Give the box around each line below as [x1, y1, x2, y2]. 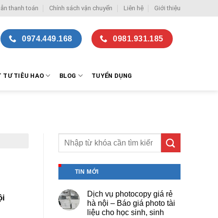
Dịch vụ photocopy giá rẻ [87, 190, 173, 199]
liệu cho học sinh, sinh [87, 208, 164, 217]
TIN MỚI [74, 168, 99, 176]
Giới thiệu [154, 4, 181, 12]
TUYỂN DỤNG [91, 72, 132, 79]
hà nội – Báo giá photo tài [87, 199, 175, 208]
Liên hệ [123, 4, 144, 12]
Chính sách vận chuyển [49, 4, 113, 12]
